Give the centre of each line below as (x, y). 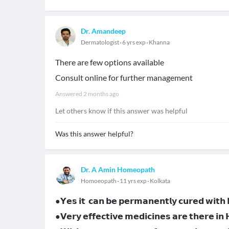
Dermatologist (100, 42)
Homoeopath (99, 181)
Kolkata (160, 181)
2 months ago (101, 94)
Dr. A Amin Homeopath (118, 169)
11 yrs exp (133, 181)
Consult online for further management (124, 77)
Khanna (159, 42)
